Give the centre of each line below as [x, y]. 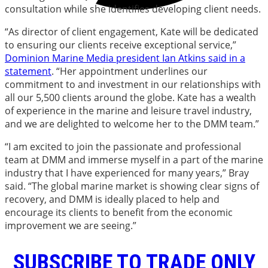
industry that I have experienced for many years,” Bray [127, 173]
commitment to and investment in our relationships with [133, 84]
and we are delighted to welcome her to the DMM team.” [132, 124]
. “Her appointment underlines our [130, 71]
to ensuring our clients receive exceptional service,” [121, 45]
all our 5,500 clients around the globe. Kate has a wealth [130, 97]
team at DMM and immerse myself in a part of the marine [134, 159]
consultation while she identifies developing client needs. [133, 9]
